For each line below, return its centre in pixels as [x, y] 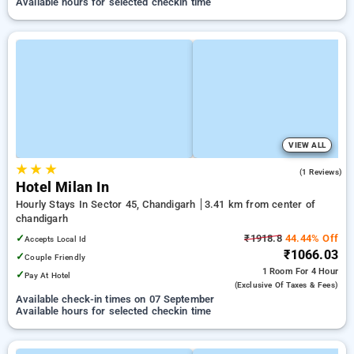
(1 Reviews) [320, 172]
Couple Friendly [55, 257]
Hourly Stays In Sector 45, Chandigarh [107, 204]
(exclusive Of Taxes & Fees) [286, 285]
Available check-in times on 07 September [115, 299]
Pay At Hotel [48, 275]
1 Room [279, 271]
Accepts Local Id [56, 239]
